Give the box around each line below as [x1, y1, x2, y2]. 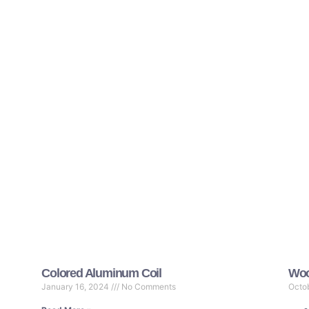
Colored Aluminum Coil [41, 266, 161, 280]
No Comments [119, 281, 177, 292]
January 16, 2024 [41, 281, 112, 292]
